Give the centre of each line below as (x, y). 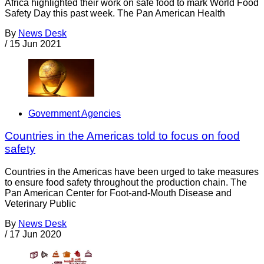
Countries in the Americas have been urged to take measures (132, 172)
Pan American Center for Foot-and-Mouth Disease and (118, 193)
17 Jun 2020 (35, 235)
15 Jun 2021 (35, 44)
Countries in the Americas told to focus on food (122, 136)
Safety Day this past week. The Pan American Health (115, 14)
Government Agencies (75, 113)
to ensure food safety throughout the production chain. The (126, 183)
